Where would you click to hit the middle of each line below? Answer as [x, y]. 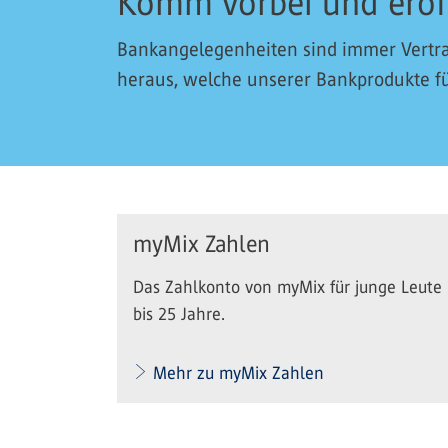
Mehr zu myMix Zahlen [238, 373]
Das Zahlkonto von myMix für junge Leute [287, 287]
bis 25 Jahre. [179, 314]
